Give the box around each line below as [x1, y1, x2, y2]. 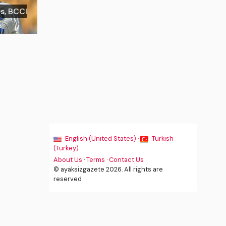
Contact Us [109, 155, 144, 164]
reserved [53, 175, 82, 183]
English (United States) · [64, 134, 141, 143]
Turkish [150, 134, 174, 143]
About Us [53, 155, 83, 164]
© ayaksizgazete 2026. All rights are [53, 165, 163, 174]
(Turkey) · [53, 144, 82, 152]
